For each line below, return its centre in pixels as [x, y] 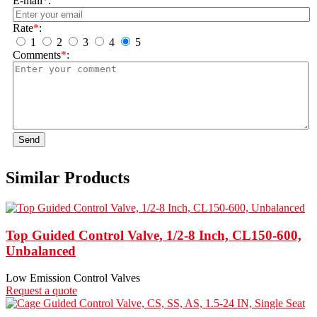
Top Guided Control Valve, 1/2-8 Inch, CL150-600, [154, 235]
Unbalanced [41, 250]
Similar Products [68, 178]
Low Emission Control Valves [73, 278]
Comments [37, 55]
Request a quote [41, 291]
